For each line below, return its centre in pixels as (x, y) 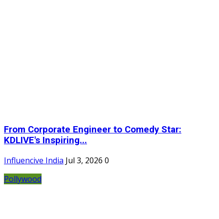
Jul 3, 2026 (84, 160)
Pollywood (23, 179)
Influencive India (34, 160)
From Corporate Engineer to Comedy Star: (93, 130)
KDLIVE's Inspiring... (45, 141)
